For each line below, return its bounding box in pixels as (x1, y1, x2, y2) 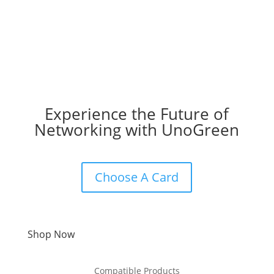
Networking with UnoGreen (34, 119, 240, 141)
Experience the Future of (45, 103, 229, 125)
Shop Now (27, 228, 75, 242)
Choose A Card (95, 169, 179, 186)
